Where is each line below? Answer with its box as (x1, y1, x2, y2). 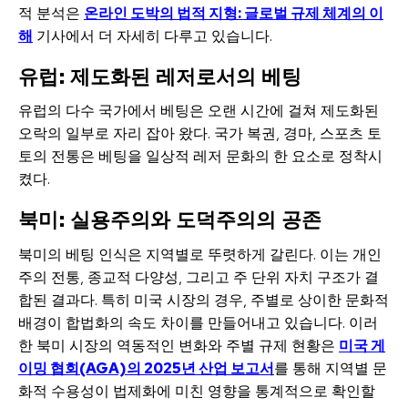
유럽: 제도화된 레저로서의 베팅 (18, 56, 301, 96)
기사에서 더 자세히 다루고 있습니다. (33, 25, 272, 46)
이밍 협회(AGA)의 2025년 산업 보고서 (18, 358, 274, 378)
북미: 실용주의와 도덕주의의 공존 (18, 200, 321, 240)
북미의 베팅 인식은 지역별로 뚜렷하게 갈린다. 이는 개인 (18, 244, 382, 264)
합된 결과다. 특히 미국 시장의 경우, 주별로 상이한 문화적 (18, 290, 389, 310)
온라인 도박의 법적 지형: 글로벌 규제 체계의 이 (84, 3, 383, 23)
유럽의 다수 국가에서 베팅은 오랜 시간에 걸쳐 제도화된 (18, 101, 379, 121)
